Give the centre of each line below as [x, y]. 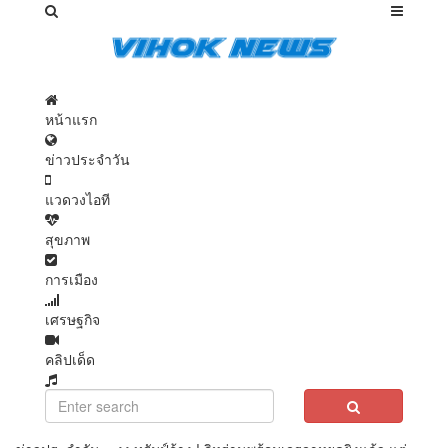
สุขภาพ [67, 239]
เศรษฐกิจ [72, 319]
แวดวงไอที [77, 199]
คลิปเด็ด [70, 359]
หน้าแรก [71, 119]
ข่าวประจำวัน [87, 159]
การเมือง [71, 279]
